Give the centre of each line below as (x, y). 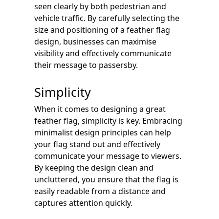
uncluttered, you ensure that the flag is (106, 179)
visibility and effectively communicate (103, 53)
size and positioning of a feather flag (102, 30)
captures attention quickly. (83, 203)
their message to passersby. (86, 65)
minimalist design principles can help (103, 132)
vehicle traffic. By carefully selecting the (107, 18)
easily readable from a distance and (100, 191)
